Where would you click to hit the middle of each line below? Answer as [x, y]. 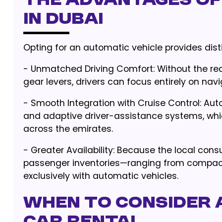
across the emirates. [68, 129]
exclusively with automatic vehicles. [101, 176]
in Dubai [63, 20]
